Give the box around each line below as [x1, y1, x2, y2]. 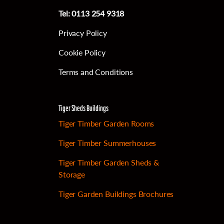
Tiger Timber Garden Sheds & [58, 156, 159, 168]
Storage [58, 168, 85, 180]
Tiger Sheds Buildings [58, 105, 108, 113]
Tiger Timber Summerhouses [58, 137, 156, 148]
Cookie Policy [58, 46, 106, 58]
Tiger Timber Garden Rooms [58, 117, 154, 129]
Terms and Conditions [58, 66, 133, 77]
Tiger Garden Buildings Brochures [58, 188, 174, 199]
